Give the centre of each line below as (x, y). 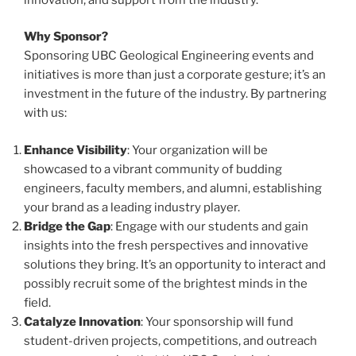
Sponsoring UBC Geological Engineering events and (169, 56)
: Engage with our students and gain (209, 226)
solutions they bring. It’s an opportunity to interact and (175, 264)
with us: (45, 113)
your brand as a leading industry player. (132, 207)
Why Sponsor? (66, 37)
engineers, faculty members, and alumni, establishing (173, 188)
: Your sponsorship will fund (217, 321)
